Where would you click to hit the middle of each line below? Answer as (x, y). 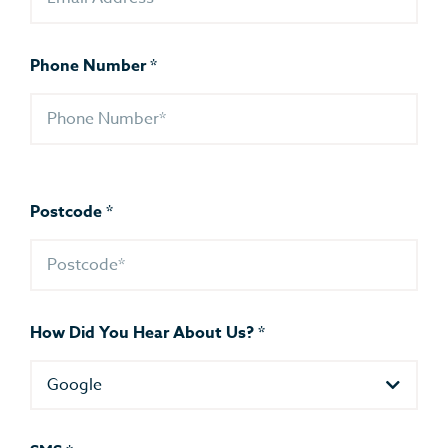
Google (74, 385)
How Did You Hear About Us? (144, 333)
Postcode (68, 212)
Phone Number (90, 66)
